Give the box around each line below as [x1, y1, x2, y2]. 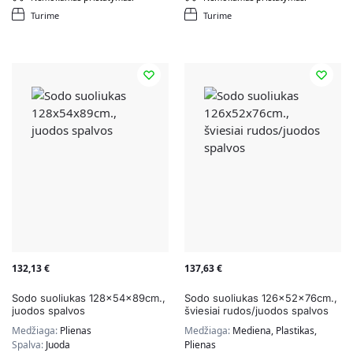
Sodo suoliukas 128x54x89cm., [12, 292, 165, 305]
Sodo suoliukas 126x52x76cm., [184, 292, 337, 305]
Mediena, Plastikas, [232, 324, 317, 338]
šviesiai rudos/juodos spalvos [184, 304, 329, 318]
